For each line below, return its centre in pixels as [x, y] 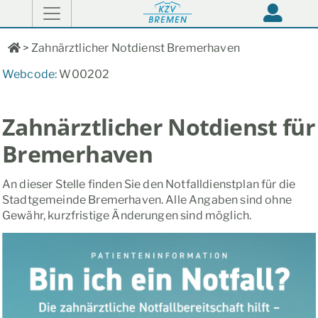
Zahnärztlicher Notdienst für [159, 127]
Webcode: [30, 74]
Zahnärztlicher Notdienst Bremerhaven [136, 48]
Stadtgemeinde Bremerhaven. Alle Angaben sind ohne [147, 199]
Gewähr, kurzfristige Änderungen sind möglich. [127, 215]
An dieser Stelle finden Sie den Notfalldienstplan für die [149, 184]
